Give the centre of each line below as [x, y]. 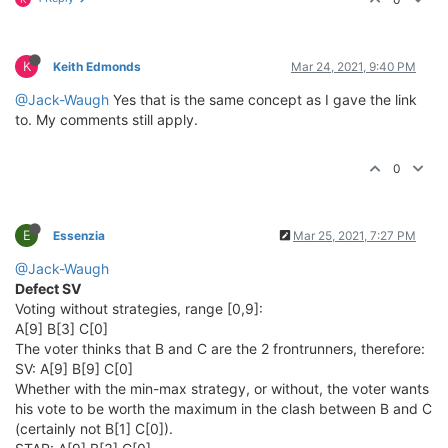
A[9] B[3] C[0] [61, 328]
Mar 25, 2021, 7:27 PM [354, 235]
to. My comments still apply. [106, 119]
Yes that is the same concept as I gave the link [263, 99]
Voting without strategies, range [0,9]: [139, 308]
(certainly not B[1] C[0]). [94, 428]
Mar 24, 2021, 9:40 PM [353, 66]
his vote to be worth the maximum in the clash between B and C [223, 408]
